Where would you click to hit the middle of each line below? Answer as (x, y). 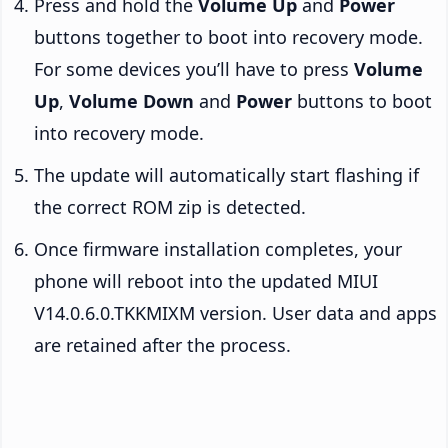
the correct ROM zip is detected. (170, 206)
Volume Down (131, 100)
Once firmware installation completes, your (218, 248)
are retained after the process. (162, 344)
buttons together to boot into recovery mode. (228, 36)
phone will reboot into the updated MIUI (206, 280)
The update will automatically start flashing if (226, 174)
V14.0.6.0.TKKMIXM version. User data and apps (235, 312)
